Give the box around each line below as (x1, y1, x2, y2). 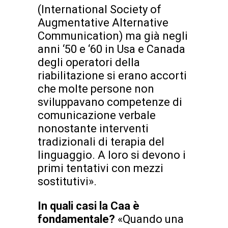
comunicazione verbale (38, 109, 156, 122)
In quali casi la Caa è (38, 199, 139, 213)
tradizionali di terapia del (38, 135, 164, 149)
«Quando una (118, 213, 184, 226)
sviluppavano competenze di (38, 96, 182, 109)
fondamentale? (38, 213, 118, 226)
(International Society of (38, 3, 161, 16)
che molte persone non (38, 82, 154, 96)
